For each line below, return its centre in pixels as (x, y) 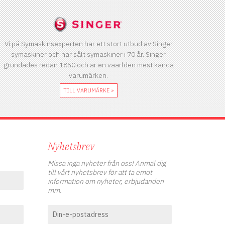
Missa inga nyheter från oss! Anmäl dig (106, 163)
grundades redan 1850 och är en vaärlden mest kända (88, 65)
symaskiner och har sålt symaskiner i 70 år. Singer (88, 54)
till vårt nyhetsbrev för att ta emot (100, 172)
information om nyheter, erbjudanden (105, 181)
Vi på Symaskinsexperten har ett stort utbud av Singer (88, 43)
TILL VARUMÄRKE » (88, 90)
